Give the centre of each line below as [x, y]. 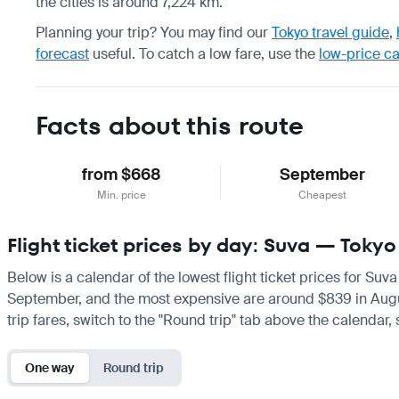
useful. [112, 53]
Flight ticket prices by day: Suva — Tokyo [202, 245]
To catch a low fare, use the [229, 53]
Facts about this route [170, 126]
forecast [62, 53]
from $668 [122, 174]
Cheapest [323, 195]
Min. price [122, 195]
